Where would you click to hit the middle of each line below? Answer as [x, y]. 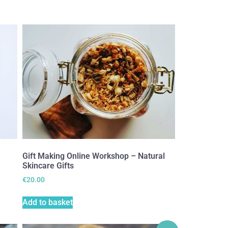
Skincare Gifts [48, 166]
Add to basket [48, 203]
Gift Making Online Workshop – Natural [94, 156]
